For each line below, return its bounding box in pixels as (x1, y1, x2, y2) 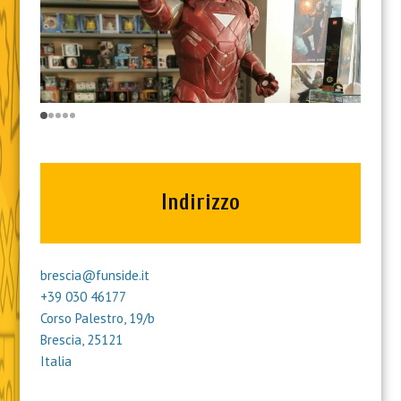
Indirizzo (161, 190, 240, 216)
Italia (39, 352, 72, 370)
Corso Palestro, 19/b (39, 309, 155, 327)
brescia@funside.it (39, 266, 149, 284)
